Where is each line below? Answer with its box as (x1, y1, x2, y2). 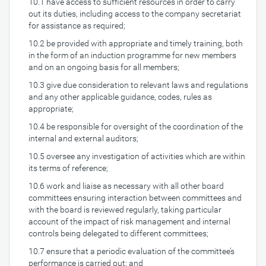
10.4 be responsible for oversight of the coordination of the (28, 122, 243, 131)
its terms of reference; (28, 163, 108, 173)
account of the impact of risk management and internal (28, 217, 230, 226)
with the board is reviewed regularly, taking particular (28, 205, 221, 214)
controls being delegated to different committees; (28, 229, 208, 238)
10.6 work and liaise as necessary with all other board (28, 181, 224, 191)
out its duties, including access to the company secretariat (28, 9, 241, 18)
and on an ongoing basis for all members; (28, 62, 179, 72)
